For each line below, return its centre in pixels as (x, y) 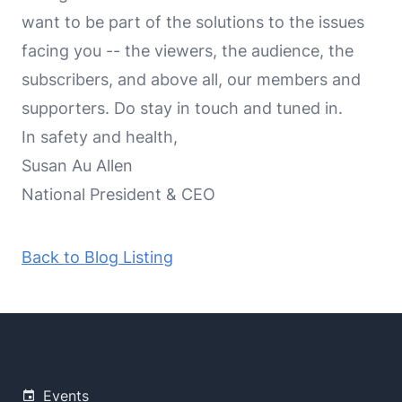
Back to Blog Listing (97, 257)
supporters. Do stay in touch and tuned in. (182, 108)
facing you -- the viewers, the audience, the (188, 50)
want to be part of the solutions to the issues (193, 22)
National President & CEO (118, 194)
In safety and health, (100, 136)
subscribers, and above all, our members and (191, 79)
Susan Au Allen (77, 165)
